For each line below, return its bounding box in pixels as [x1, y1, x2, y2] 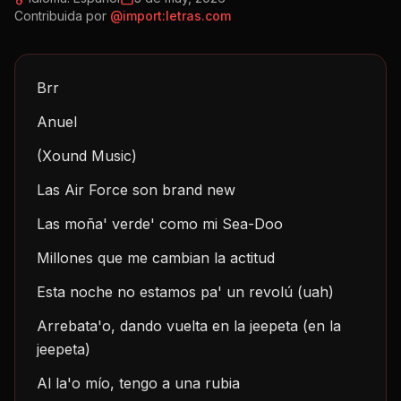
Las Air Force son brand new [37, 181, 235, 199]
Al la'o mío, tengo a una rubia [37, 374, 240, 392]
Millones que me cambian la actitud [37, 249, 275, 267]
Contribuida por [14, 8, 107, 23]
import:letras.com [123, 8, 231, 23]
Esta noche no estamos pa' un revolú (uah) [37, 283, 334, 301]
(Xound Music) [37, 147, 137, 165]
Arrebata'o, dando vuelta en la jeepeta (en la [37, 317, 341, 335]
